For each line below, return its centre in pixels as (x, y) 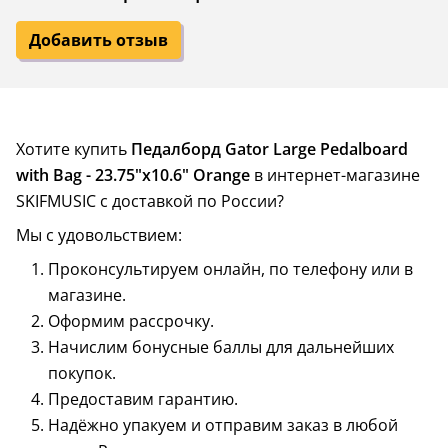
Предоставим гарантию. (143, 399)
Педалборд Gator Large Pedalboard (269, 149)
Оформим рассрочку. (131, 321)
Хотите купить (73, 149)
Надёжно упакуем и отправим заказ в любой (223, 425)
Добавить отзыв (98, 40)
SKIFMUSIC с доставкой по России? (150, 201)
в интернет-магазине (335, 175)
